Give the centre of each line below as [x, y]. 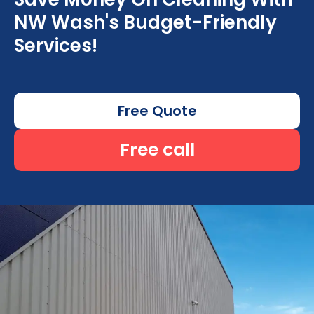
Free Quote [157, 110]
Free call [157, 149]
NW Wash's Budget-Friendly [145, 22]
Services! [56, 45]
